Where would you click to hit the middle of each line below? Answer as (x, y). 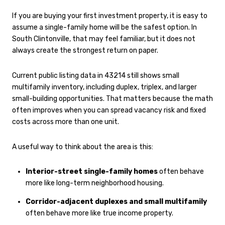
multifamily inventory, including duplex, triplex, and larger (104, 87)
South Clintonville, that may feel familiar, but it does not (104, 39)
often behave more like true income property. (99, 213)
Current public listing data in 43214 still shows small (96, 76)
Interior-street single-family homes (91, 172)
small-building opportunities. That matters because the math (113, 99)
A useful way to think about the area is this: (83, 147)
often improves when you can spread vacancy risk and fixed (109, 110)
